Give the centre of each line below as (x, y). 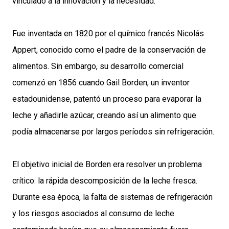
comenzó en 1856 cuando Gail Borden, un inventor (101, 83)
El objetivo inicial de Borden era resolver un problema (107, 165)
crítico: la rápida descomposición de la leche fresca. (105, 181)
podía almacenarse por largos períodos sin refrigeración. (113, 132)
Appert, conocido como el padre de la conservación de (109, 50)
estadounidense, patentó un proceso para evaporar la (107, 99)
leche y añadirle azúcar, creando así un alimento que (104, 116)
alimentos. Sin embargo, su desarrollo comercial (98, 66)
